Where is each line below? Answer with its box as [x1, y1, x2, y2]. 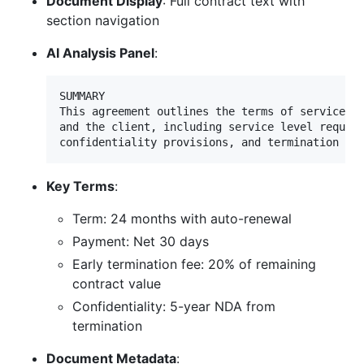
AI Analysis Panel [46, 45, 154, 62]
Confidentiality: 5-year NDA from [72, 298, 275, 315]
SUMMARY [59, 89, 105, 103]
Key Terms [46, 178, 115, 195]
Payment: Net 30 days [72, 233, 209, 250]
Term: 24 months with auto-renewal [72, 210, 292, 227]
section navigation [46, 12, 159, 29]
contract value [72, 275, 161, 292]
